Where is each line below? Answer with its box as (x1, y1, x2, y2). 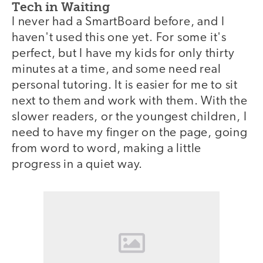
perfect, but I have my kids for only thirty (12, 48, 235, 60)
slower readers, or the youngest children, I (12, 111, 247, 124)
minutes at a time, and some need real (12, 63, 221, 76)
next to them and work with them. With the (12, 95, 248, 108)
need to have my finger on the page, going (12, 127, 248, 140)
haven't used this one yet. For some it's (12, 32, 227, 45)
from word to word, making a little (12, 143, 202, 156)
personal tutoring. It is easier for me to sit (12, 79, 238, 92)
